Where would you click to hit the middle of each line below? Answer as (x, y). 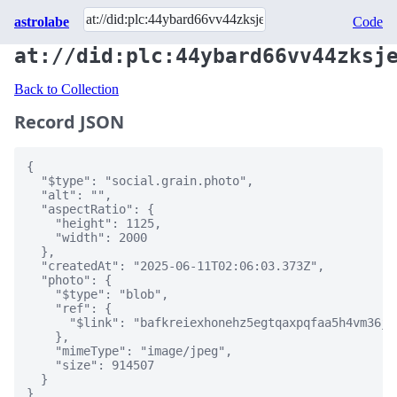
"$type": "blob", (97, 294)
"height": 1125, (94, 223)
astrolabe (42, 22)
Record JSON (69, 122)
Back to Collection (66, 89)
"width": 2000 (87, 237)
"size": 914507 (90, 365)
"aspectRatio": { (90, 209)
